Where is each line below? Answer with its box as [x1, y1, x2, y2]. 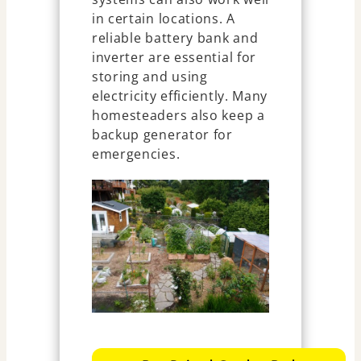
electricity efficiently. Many [91, 86, 268, 105]
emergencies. [91, 144, 180, 163]
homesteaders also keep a [91, 106, 265, 124]
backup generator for [91, 125, 233, 143]
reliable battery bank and [91, 28, 259, 47]
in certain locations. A [91, 9, 235, 27]
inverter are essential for [91, 48, 257, 66]
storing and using [91, 67, 208, 85]
